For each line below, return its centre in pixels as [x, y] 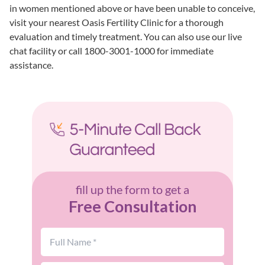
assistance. [31, 64]
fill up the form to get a [132, 189]
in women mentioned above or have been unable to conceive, [132, 8]
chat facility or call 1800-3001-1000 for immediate [112, 50]
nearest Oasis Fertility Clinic [106, 22]
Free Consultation [132, 206]
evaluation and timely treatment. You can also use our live [126, 36]
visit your [29, 22]
